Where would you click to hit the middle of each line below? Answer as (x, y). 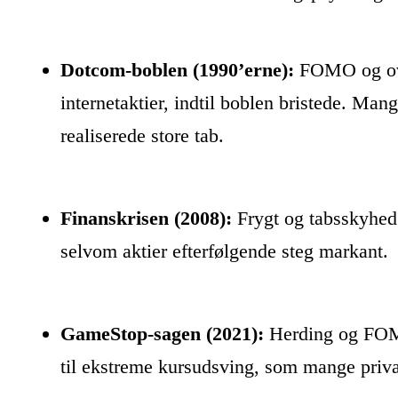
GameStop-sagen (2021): (162, 333)
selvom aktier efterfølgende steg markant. (224, 251)
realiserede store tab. (142, 135)
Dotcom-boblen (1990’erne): (177, 69)
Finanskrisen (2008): (146, 218)
